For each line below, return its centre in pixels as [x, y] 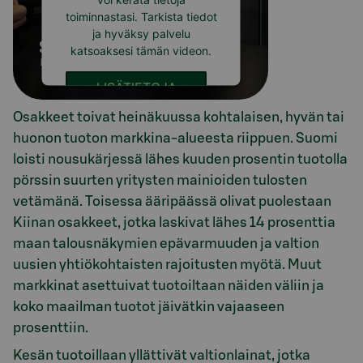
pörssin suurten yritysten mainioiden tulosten [160, 180]
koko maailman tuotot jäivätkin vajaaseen [149, 306]
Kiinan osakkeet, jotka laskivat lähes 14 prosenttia [174, 222]
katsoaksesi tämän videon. [141, 50]
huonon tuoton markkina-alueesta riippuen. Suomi [175, 138]
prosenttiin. [51, 327]
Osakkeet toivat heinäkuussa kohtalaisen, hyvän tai [179, 117]
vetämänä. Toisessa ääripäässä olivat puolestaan [172, 201]
